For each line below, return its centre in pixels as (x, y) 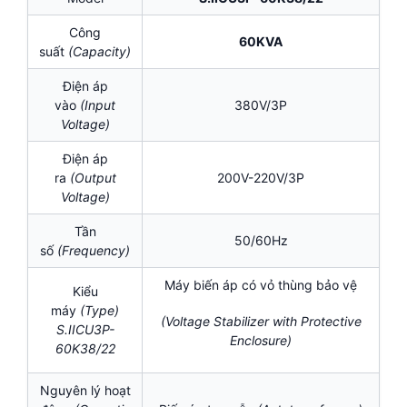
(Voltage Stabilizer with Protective (261, 321)
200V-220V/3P (261, 178)
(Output (93, 178)
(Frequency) (94, 251)
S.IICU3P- (85, 330)
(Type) (99, 311)
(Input (98, 105)
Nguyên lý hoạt (85, 391)
